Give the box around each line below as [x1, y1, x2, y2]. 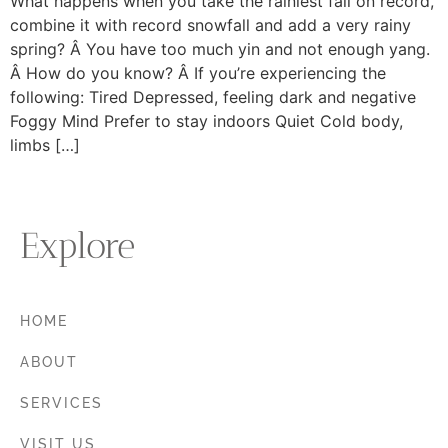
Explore [20, 224, 134, 268]
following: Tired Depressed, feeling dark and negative [10, 87, 416, 108]
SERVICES [20, 395, 103, 412]
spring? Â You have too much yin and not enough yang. [10, 39, 430, 60]
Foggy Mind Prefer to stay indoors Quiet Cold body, [10, 111, 403, 132]
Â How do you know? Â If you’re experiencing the [10, 63, 386, 84]
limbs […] [10, 135, 80, 156]
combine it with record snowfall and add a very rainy [10, 15, 411, 36]
